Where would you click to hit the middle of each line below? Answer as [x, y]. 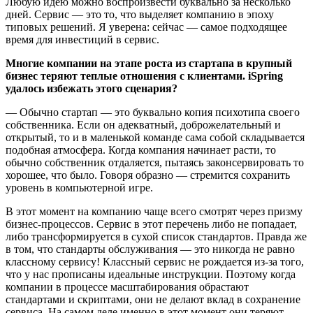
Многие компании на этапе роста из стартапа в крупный [149, 63]
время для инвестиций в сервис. [82, 39]
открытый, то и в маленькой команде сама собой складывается [155, 137]
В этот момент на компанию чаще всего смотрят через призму [154, 211]
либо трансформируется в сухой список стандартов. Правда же [156, 236]
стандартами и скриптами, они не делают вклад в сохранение [153, 299]
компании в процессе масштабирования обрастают [127, 286]
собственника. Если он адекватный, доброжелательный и [143, 124]
